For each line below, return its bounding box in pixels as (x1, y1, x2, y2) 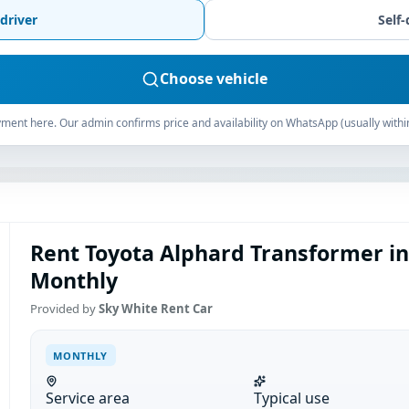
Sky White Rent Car (98, 300, 213, 318)
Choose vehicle (160, 68, 267, 89)
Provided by (29, 300, 99, 318)
